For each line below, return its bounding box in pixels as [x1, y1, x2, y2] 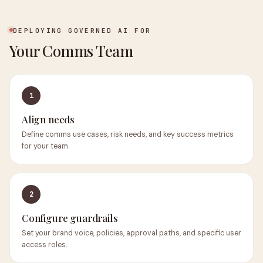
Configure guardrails [22, 211, 118, 224]
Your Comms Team [9, 41, 133, 60]
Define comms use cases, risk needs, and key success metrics [22, 130, 234, 139]
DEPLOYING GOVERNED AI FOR [13, 26, 151, 35]
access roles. [22, 240, 67, 249]
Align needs [22, 113, 75, 126]
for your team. [22, 141, 69, 151]
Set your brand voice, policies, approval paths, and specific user [22, 228, 241, 238]
